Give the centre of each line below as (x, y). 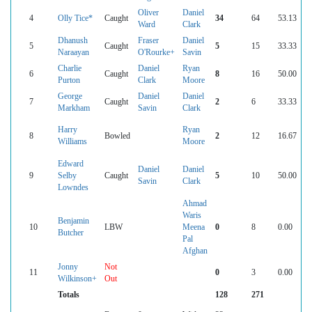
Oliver (148, 12)
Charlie (70, 68)
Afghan (195, 250)
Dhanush (73, 40)
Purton (69, 80)
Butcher (71, 232)
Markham (74, 108)
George (70, 96)
